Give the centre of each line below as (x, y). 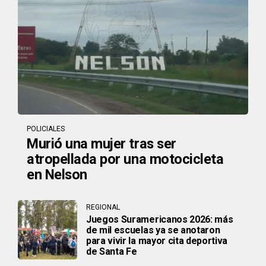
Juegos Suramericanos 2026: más (160, 220)
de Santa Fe (112, 252)
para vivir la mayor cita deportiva (157, 241)
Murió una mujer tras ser (102, 143)
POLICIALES (46, 129)
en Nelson (57, 174)
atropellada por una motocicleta (125, 159)
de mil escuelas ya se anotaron (153, 230)
